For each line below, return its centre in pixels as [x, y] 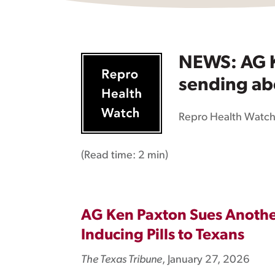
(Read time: [110, 155]
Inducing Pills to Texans [163, 235]
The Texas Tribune [122, 260]
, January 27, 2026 [206, 260]
